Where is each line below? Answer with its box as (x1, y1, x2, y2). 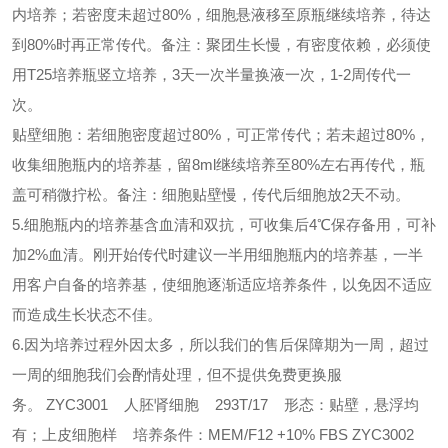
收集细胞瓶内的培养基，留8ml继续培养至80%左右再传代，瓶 (12, 156, 425, 173)
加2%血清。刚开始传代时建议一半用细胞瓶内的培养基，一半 (12, 246, 423, 263)
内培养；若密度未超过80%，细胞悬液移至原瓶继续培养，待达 (12, 6, 431, 23)
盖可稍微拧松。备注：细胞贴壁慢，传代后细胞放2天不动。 (12, 186, 410, 203)
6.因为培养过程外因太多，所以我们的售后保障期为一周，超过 (12, 336, 429, 353)
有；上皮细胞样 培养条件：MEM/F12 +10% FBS (12, 426, 352, 443)
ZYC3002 (352, 426, 422, 443)
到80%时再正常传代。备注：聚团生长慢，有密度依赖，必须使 (12, 36, 431, 53)
